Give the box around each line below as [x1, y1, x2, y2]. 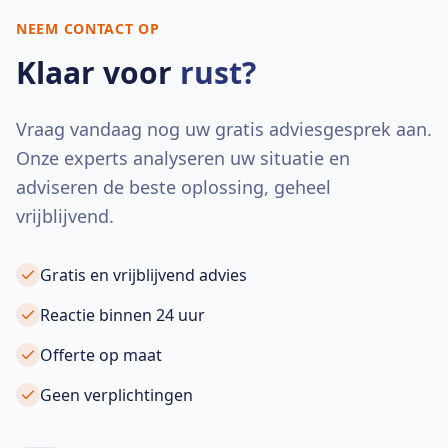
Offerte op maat [40, 344, 162, 366]
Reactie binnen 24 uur [40, 304, 205, 326]
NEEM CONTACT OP [16, 19, 160, 38]
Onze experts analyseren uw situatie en [16, 146, 350, 170]
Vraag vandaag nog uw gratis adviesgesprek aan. [16, 117, 432, 141]
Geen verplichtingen [40, 384, 193, 406]
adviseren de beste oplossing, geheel [16, 175, 331, 199]
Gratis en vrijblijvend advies [40, 264, 247, 286]
